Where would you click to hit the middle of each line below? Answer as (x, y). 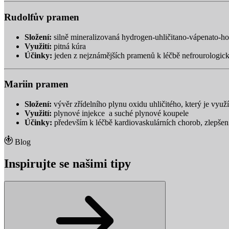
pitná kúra (70, 46)
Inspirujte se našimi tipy (67, 164)
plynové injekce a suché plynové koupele (120, 113)
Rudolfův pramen (42, 17)
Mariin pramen (36, 84)
